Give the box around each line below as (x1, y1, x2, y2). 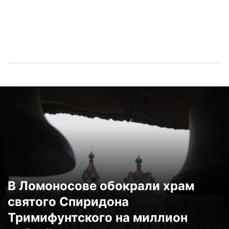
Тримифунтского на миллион (8, 210, 188, 225)
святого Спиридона (8, 194, 129, 210)
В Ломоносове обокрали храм (8, 178, 194, 194)
